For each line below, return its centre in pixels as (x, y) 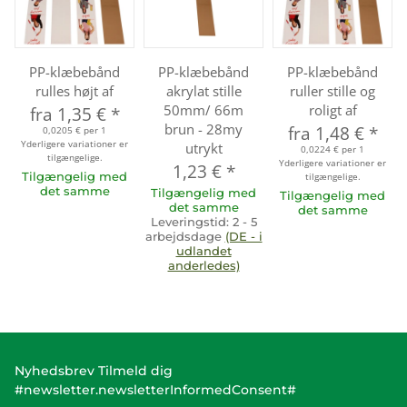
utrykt (203, 148)
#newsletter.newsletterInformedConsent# (155, 390)
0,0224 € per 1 (333, 149)
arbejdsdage (185, 236)
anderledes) (203, 265)
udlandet (203, 251)
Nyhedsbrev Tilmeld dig (94, 371)
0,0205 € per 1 (74, 130)
